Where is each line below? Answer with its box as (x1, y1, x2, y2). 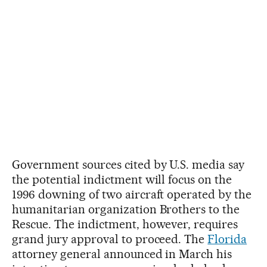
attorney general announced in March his (12, 246, 232, 261)
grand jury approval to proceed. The (12, 231, 208, 246)
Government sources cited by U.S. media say (12, 157, 245, 172)
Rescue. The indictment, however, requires (12, 216, 238, 231)
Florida (207, 231, 247, 246)
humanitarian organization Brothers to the (12, 201, 240, 216)
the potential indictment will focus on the (12, 172, 232, 187)
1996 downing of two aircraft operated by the (12, 187, 252, 201)
